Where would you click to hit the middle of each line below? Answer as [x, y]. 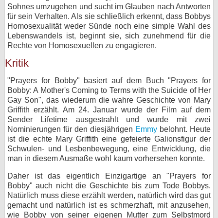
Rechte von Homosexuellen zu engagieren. [82, 45]
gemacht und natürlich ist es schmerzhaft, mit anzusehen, [109, 205]
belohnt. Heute [184, 129]
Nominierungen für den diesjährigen [71, 129]
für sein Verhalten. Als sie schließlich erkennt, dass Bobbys [109, 16]
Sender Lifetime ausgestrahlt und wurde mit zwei [109, 119]
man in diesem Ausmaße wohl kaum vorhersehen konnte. [106, 158]
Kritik [17, 63]
